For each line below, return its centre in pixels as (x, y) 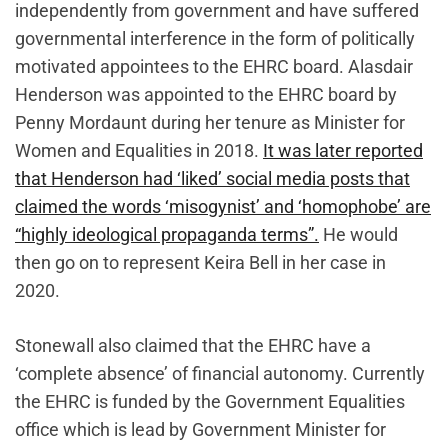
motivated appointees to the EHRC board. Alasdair (214, 67)
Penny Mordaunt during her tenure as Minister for (210, 123)
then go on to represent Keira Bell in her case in (200, 263)
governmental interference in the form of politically (215, 39)
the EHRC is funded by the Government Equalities (210, 402)
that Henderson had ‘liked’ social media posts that (212, 179)
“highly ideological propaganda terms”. (167, 235)
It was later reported (343, 151)
